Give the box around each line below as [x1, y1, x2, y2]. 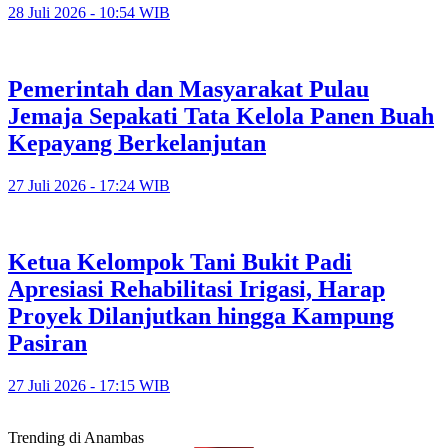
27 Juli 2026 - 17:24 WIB [8, 176, 170, 194]
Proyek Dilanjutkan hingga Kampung [8, 302, 394, 329]
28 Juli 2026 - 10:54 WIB [8, 4, 170, 22]
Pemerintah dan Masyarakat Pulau [8, 75, 369, 102]
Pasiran [8, 329, 87, 356]
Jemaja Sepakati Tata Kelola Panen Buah [8, 102, 434, 129]
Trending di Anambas [8, 428, 144, 446]
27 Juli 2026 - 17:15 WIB [8, 376, 170, 394]
